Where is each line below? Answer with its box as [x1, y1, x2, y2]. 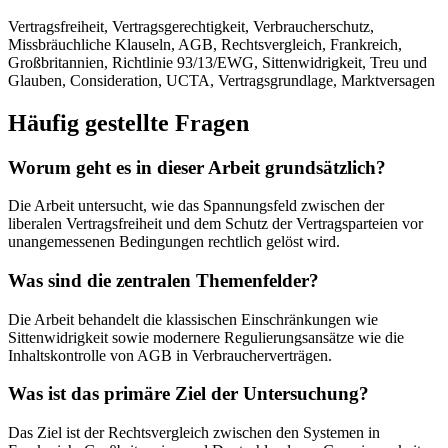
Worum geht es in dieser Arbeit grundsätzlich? [8, 156, 386, 178]
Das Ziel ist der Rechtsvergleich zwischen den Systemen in [8, 424, 380, 442]
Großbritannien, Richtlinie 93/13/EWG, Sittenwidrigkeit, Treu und [8, 53, 427, 71]
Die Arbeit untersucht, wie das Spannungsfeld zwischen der [8, 197, 384, 215]
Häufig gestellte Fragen [8, 109, 249, 136]
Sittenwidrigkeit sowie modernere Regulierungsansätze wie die [8, 328, 404, 346]
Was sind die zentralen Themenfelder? [8, 270, 319, 291]
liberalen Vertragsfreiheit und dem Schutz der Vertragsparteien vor [8, 215, 423, 233]
